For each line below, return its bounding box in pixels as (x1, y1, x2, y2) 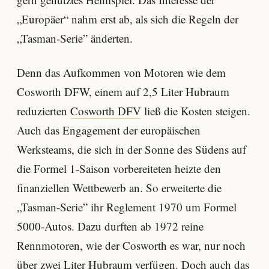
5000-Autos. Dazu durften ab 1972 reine (17, 219, 204, 234)
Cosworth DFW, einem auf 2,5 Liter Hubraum (17, 84, 229, 100)
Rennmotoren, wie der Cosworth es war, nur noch (17, 238, 246, 253)
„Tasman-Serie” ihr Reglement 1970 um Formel (17, 199, 237, 215)
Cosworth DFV (70, 103, 141, 119)
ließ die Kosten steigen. (141, 103, 250, 119)
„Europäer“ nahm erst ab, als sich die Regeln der (17, 11, 238, 26)
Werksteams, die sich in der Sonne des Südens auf (17, 142, 246, 157)
